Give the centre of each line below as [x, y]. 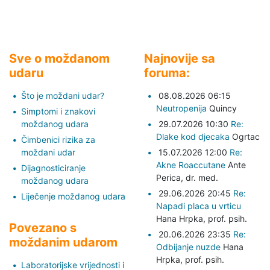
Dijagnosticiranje [53, 168]
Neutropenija [181, 108]
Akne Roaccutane [191, 165]
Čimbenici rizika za [58, 139]
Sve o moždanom [59, 58]
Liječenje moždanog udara [73, 196]
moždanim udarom [63, 242]
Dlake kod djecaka [193, 136]
